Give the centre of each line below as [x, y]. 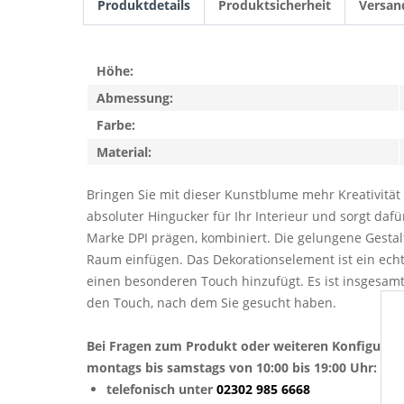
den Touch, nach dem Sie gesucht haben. [211, 303]
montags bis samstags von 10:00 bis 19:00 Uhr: [232, 367]
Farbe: [116, 125]
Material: [124, 152]
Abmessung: [135, 98]
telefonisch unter [161, 389]
